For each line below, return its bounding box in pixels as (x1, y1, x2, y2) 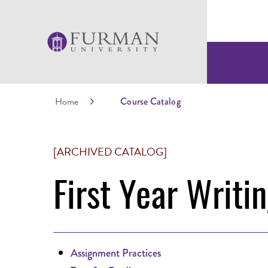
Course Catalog (120, 94, 181, 108)
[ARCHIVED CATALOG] (53, 144, 167, 160)
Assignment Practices (71, 245, 161, 261)
